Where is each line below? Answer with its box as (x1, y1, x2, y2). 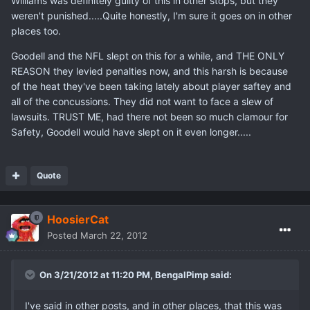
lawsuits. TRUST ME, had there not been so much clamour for (11, 111, 288, 123)
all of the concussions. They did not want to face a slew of (11, 95, 273, 108)
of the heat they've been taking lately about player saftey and (11, 80, 291, 93)
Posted (47, 230, 80, 241)
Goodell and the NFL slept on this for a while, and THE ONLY (11, 50, 284, 62)
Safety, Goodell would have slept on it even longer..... (11, 126, 251, 138)
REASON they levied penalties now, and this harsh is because (11, 65, 288, 77)
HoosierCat (47, 212, 109, 227)
